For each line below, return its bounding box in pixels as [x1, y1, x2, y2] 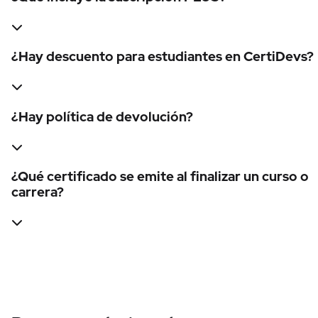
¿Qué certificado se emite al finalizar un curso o [11, 168, 309, 186]
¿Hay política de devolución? [11, 107, 193, 126]
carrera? [11, 183, 64, 202]
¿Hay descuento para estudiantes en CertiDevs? [11, 48, 314, 66]
